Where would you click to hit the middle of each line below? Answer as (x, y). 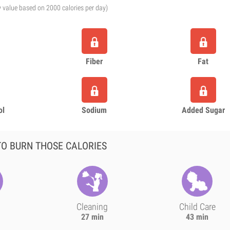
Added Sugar (203, 110)
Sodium (94, 110)
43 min (197, 217)
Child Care (197, 207)
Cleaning (92, 207)
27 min (92, 217)
